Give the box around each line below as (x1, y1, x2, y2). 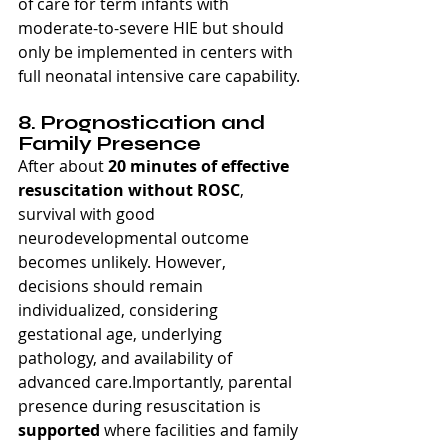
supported (18, 418, 100, 441)
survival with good (18, 202, 159, 225)
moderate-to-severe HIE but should (18, 16, 288, 39)
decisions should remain (18, 274, 207, 297)
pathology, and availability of (18, 346, 236, 369)
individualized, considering (18, 298, 222, 321)
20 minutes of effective (108, 154, 293, 177)
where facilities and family (100, 418, 302, 441)
